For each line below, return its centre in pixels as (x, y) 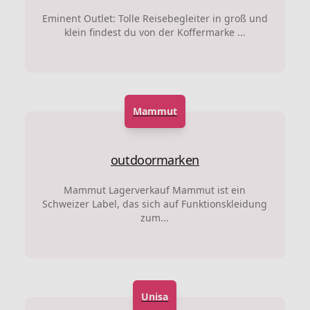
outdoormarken (155, 159)
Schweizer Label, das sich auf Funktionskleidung (155, 203)
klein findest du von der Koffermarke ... (155, 32)
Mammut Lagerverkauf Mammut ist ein (155, 190)
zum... (155, 217)
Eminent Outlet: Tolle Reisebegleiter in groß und (155, 18)
